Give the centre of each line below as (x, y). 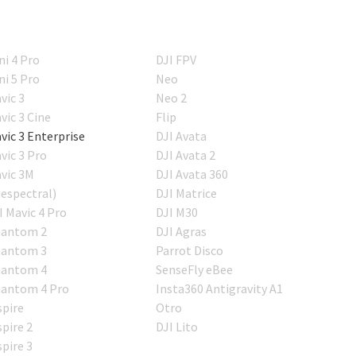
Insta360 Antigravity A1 (220, 289)
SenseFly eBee (195, 270)
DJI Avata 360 (192, 174)
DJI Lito (177, 327)
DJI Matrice (187, 193)
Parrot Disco (190, 251)
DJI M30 (177, 213)
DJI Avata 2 (186, 155)
